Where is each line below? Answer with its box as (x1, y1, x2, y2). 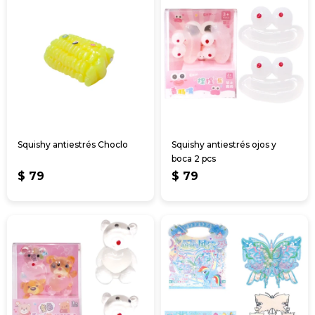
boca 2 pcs (172, 153, 216, 164)
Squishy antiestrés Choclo (18, 139, 128, 150)
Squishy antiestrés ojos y (172, 139, 276, 150)
